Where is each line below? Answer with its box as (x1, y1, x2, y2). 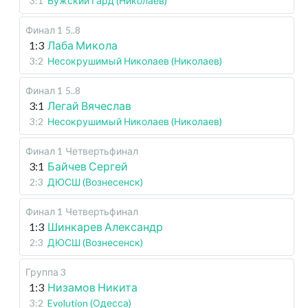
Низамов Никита (47, 280, 137, 294)
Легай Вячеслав (47, 99, 131, 112)
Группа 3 (25, 266, 66, 278)
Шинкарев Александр (47, 220, 163, 233)
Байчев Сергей (47, 159, 128, 173)
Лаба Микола (47, 38, 118, 52)
